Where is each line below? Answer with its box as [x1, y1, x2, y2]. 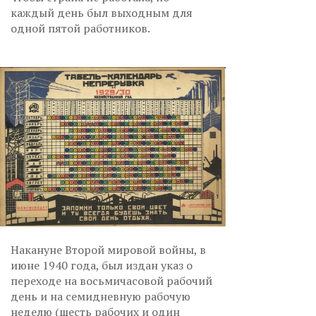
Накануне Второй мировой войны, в [11, 241, 206, 257]
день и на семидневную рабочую [11, 288, 190, 304]
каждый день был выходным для [11, 5, 193, 21]
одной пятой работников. [11, 20, 152, 37]
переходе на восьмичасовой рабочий [11, 272, 212, 288]
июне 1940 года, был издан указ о [11, 257, 193, 273]
